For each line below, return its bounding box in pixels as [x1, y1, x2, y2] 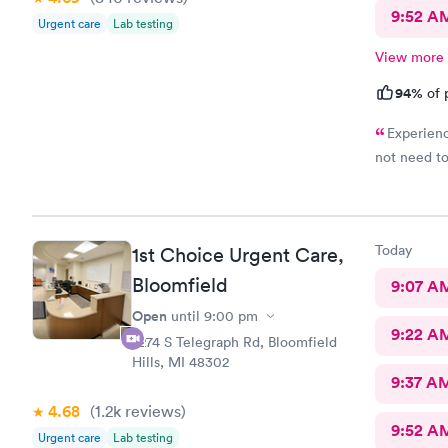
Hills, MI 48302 [132, 353, 229, 371]
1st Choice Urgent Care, [132, 243, 344, 267]
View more [374, 47, 444, 66]
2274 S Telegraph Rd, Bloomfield [132, 333, 337, 351]
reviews [121, 401, 181, 421]
